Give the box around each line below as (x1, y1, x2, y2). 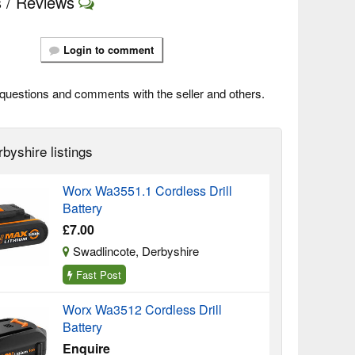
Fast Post (73, 267, 122, 282)
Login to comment (63, 42, 155, 57)
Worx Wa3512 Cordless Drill (63, 300, 223, 319)
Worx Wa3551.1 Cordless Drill (63, 181, 233, 200)
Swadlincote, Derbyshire (70, 242, 200, 259)
